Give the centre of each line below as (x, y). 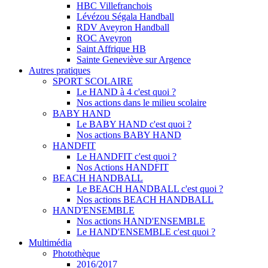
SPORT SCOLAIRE (93, 81)
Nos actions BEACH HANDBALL (145, 199)
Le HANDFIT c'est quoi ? (127, 156)
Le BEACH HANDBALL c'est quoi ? (150, 188)
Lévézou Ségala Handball (125, 16)
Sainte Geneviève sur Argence (134, 59)
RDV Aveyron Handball (123, 27)
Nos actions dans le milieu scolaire (141, 102)
